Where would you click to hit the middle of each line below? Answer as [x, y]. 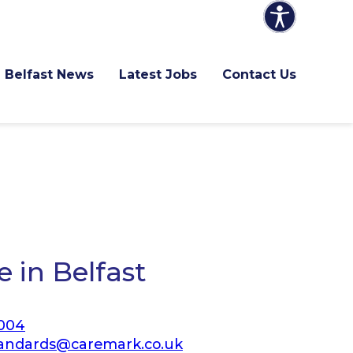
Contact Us [259, 74]
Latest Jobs [158, 74]
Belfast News [49, 74]
